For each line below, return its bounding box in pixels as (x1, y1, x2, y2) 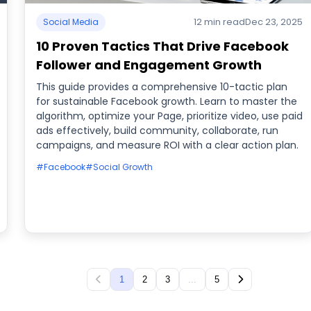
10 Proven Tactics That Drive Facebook (35, 37, 289, 55)
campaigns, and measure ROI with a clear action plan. (35, 138, 299, 152)
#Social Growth (85, 161, 153, 173)
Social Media (42, 16, 99, 28)
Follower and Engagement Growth (35, 56, 262, 74)
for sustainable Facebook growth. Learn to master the (35, 94, 297, 108)
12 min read (194, 15, 246, 28)
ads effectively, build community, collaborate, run (35, 124, 278, 137)
